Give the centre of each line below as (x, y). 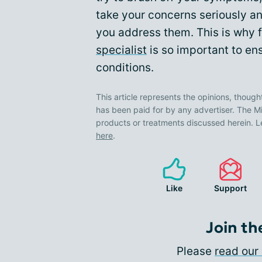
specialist (121, 50)
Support (230, 188)
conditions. (125, 68)
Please (196, 251)
